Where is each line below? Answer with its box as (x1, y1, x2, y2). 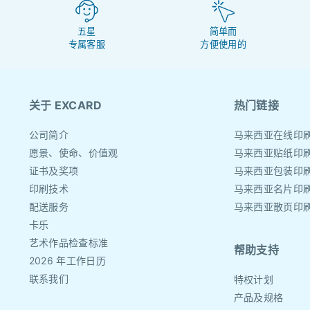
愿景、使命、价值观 (28, 147, 118, 159)
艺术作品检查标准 (28, 237, 109, 249)
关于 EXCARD (28, 98, 102, 113)
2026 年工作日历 (28, 255, 106, 267)
